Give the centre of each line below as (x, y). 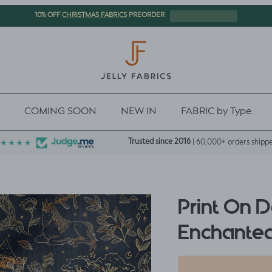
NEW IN (138, 111)
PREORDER (146, 16)
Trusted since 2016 (159, 142)
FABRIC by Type (216, 111)
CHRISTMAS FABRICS (95, 15)
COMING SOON (60, 111)
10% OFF (49, 16)
